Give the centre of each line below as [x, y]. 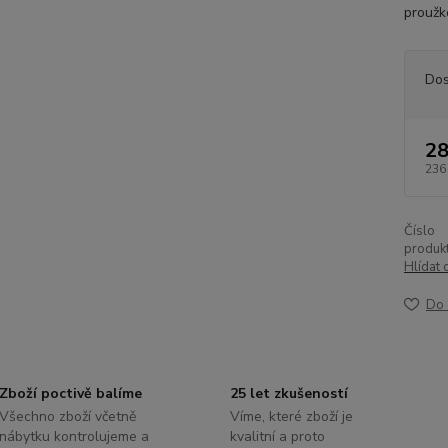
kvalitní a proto [277, 436]
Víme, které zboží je [291, 416]
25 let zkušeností [288, 393]
